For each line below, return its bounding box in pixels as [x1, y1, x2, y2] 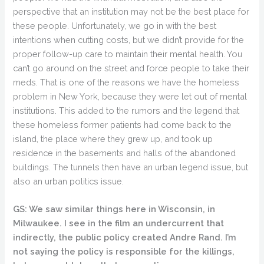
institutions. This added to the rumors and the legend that [13, 105, 240, 115]
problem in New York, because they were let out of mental [13, 91, 247, 101]
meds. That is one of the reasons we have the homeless [13, 77, 240, 87]
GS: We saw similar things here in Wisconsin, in [13, 203, 216, 214]
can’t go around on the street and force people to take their [13, 62, 250, 73]
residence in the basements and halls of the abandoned [13, 147, 236, 158]
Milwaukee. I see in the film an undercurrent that [13, 217, 225, 228]
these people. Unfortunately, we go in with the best [13, 20, 217, 31]
